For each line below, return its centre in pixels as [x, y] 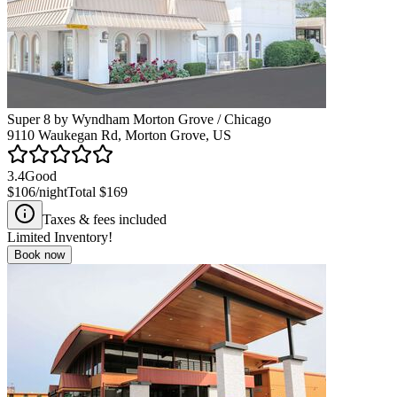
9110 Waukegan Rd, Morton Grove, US [119, 135]
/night [51, 191]
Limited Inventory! [60, 237]
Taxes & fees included [105, 219]
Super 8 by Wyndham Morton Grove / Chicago [139, 119]
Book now [39, 254]
